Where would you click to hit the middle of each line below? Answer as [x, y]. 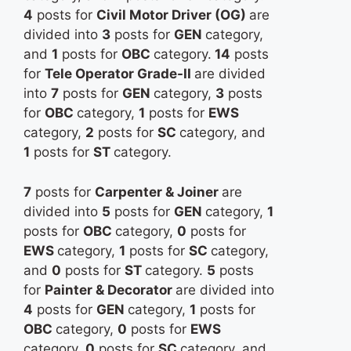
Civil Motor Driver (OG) [173, 15]
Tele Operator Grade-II [119, 74]
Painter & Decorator [110, 289]
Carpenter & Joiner [158, 192]
